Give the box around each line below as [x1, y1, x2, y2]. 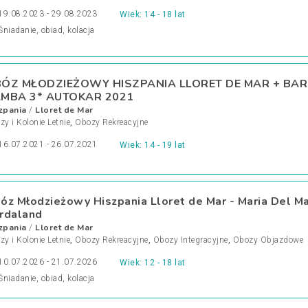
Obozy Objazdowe [232, 235, 303, 245]
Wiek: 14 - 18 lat [120, 10, 186, 19]
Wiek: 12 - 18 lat [120, 258, 186, 267]
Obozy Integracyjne [153, 235, 228, 245]
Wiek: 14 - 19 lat [120, 140, 186, 150]
